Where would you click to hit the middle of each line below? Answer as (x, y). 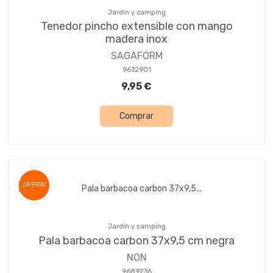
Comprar (136, 116)
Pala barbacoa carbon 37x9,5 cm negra (136, 240)
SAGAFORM (136, 56)
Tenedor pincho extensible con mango (136, 27)
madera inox (136, 39)
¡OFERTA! (34, 185)
